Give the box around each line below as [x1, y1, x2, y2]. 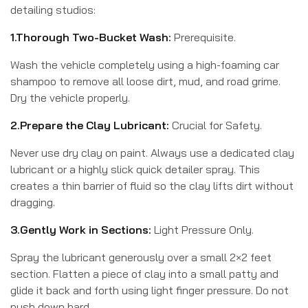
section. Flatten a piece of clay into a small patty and [10, 266, 278, 280]
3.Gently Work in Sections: [10, 222, 154, 236]
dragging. [10, 195, 55, 209]
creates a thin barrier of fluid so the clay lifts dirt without [10, 178, 294, 192]
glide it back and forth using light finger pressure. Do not [10, 283, 289, 297]
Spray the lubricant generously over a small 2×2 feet [10, 250, 272, 264]
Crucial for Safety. [172, 118, 262, 132]
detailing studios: [10, 2, 96, 16]
